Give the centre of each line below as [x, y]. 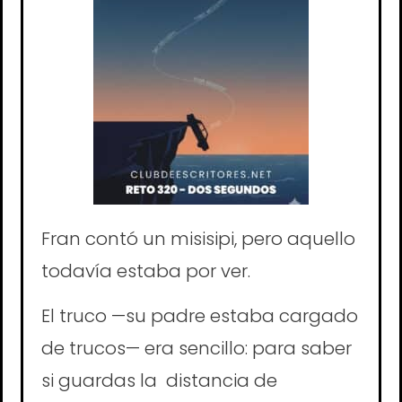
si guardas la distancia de [159, 380]
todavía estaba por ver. [148, 271]
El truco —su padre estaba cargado [200, 315]
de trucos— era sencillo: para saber [197, 348]
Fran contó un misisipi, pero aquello [198, 238]
